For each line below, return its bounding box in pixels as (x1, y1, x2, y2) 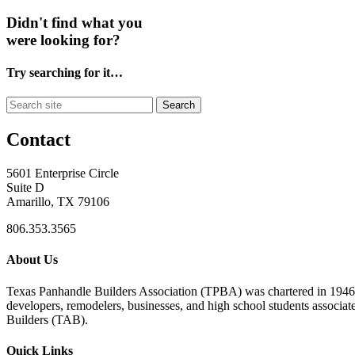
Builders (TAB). (6, 312, 88, 326)
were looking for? (6, 31, 120, 48)
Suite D (6, 181, 44, 195)
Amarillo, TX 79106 (6, 195, 109, 209)
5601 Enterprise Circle (6, 166, 119, 181)
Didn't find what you (6, 13, 143, 31)
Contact (6, 129, 71, 151)
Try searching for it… (6, 66, 123, 80)
